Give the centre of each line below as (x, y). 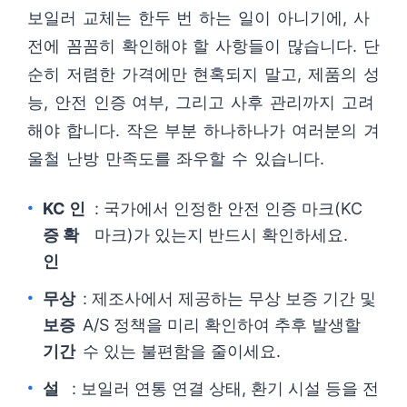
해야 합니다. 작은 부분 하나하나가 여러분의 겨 (203, 130)
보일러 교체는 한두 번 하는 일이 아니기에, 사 (199, 18)
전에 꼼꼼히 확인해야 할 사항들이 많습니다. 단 (203, 46)
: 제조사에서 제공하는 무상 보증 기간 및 (230, 298)
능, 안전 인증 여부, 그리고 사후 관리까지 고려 (201, 102)
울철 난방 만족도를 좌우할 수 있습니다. (176, 159)
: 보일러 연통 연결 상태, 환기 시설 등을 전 (225, 388)
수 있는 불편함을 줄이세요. (182, 351)
